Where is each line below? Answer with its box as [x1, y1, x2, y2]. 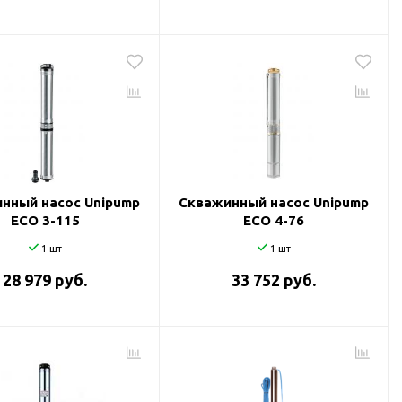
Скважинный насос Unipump [179, 195, 369, 210]
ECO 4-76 [243, 213, 304, 228]
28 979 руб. [3, 271, 87, 289]
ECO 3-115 [10, 213, 80, 228]
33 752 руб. [232, 271, 316, 289]
